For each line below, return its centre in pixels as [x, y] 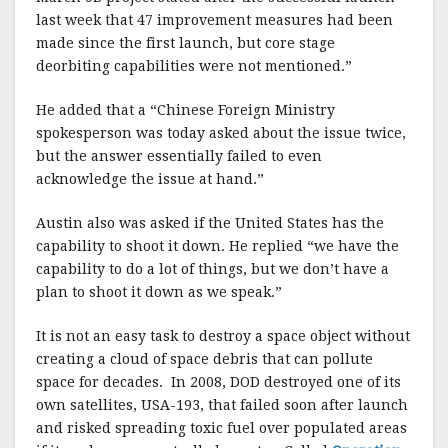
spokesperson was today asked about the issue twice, [221, 132]
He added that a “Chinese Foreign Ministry [185, 109]
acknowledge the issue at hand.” [150, 178]
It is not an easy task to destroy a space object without [223, 335]
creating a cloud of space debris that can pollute [204, 358]
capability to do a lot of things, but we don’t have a [212, 268]
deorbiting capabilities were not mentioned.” [194, 65]
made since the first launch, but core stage [185, 42]
